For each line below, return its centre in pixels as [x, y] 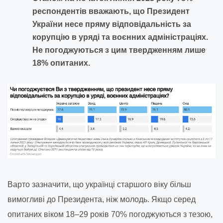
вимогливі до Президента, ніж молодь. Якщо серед [102, 199]
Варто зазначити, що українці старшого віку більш [99, 184]
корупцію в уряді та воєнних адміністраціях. [120, 37]
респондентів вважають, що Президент [111, 11]
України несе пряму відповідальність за [112, 24]
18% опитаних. [61, 63]
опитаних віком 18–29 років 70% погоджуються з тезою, [110, 214]
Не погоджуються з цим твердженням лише [119, 50]
